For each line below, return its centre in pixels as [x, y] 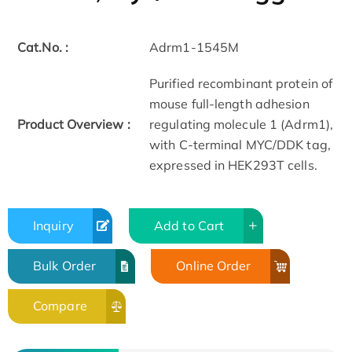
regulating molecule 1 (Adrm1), [242, 125]
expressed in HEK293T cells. [233, 165]
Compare [60, 306]
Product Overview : [74, 125]
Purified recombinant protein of [241, 84]
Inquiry [53, 225]
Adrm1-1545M [194, 48]
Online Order [214, 266]
